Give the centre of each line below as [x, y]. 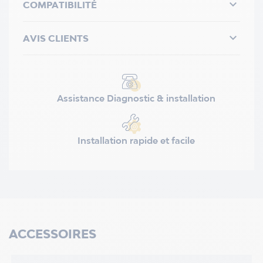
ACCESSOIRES [53, 233]
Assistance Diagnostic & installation [136, 98]
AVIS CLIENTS [56, 38]
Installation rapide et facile [136, 140]
